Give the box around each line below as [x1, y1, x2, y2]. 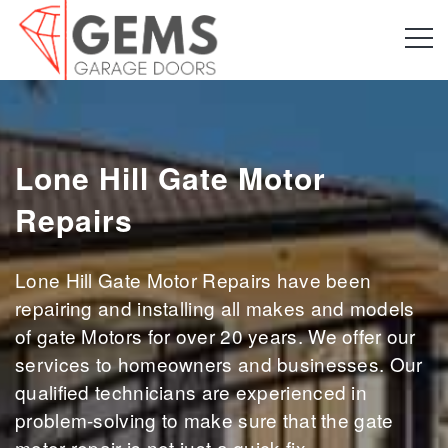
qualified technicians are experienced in [15, 377, 367, 405]
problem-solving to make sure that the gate [15, 405, 394, 433]
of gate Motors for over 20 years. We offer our [15, 321, 416, 349]
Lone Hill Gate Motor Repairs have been [15, 265, 372, 293]
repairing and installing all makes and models [15, 293, 415, 321]
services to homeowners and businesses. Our [15, 349, 423, 377]
